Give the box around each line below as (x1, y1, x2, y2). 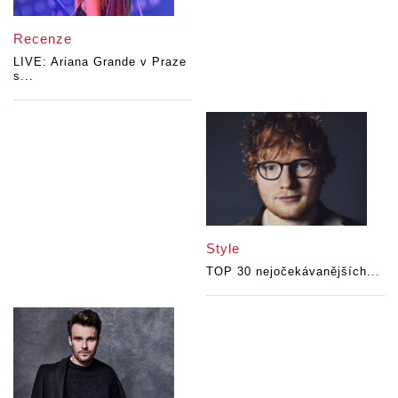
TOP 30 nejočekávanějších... (206, 265, 381, 279)
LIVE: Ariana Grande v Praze (13, 54, 187, 68)
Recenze (13, 30, 72, 46)
